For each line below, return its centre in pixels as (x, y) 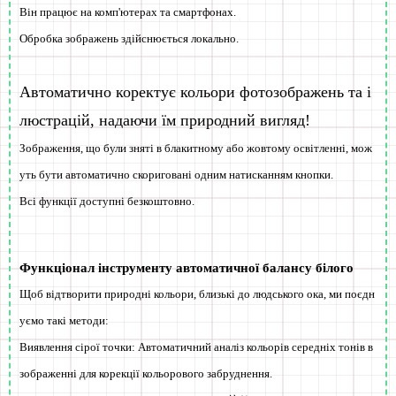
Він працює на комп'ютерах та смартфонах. (128, 12)
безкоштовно (160, 201)
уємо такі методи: (64, 321)
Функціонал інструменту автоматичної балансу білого (187, 268)
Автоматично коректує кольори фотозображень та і (195, 92)
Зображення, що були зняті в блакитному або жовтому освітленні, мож (196, 148)
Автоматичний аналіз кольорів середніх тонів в (254, 347)
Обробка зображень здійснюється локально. (129, 38)
